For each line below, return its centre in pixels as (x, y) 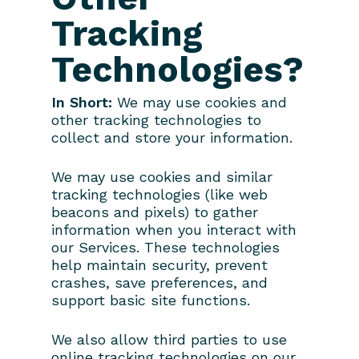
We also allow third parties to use (169, 339)
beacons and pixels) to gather (155, 212)
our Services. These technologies (165, 247)
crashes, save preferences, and (159, 282)
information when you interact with (174, 229)
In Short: (82, 102)
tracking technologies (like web (159, 194)
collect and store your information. (172, 137)
